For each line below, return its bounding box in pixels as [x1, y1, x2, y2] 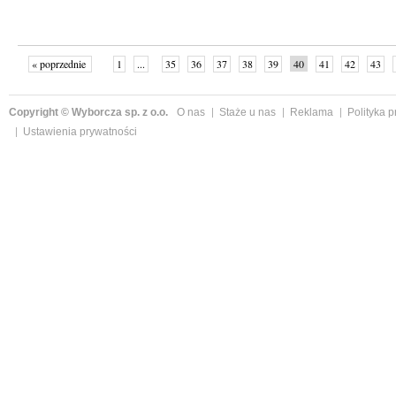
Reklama [290, 106, 333, 118]
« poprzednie [31, 57, 88, 71]
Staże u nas [219, 106, 276, 118]
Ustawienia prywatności [23, 126, 137, 138]
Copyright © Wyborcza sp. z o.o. [9, 106, 168, 118]
